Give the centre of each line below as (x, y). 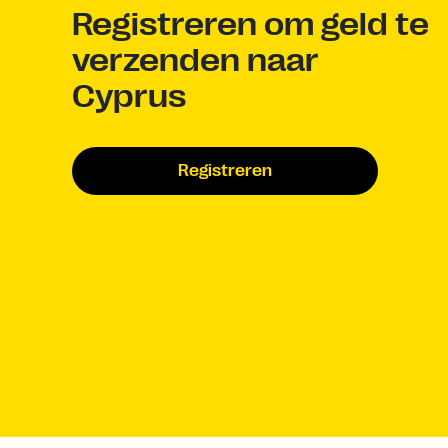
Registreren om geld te (250, 24)
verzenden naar (195, 60)
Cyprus (129, 96)
